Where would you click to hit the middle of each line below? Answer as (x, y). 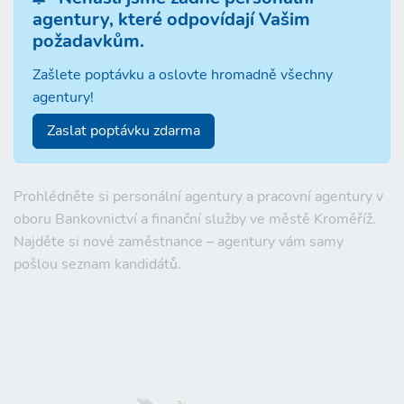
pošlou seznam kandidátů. (97, 264)
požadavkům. (88, 41)
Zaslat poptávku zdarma (124, 130)
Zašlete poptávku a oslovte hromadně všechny (183, 74)
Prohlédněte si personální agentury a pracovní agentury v (198, 196)
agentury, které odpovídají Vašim (171, 19)
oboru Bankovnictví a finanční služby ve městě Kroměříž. (195, 219)
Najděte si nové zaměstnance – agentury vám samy (179, 241)
